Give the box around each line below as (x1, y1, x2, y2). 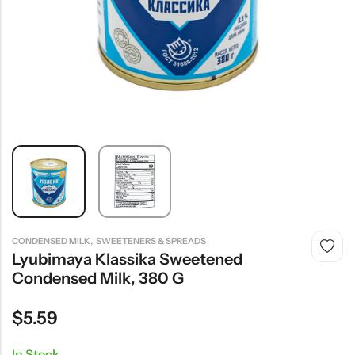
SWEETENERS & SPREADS (96, 235, 206, 247)
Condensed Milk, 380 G (12, 269, 184, 288)
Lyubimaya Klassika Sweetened (12, 250, 242, 269)
